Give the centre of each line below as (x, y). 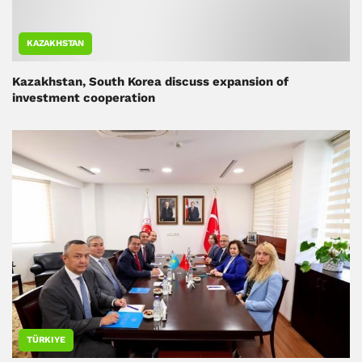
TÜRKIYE (46, 340)
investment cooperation (84, 97)
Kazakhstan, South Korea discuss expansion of (150, 81)
